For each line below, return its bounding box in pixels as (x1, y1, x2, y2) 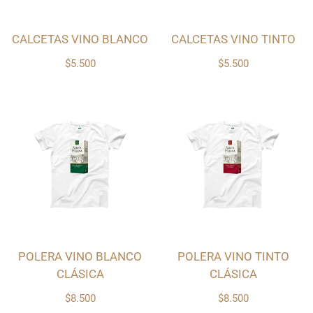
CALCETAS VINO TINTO (170, 32, 296, 47)
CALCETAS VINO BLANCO (12, 32, 148, 47)
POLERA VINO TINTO (177, 249, 289, 264)
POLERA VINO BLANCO (18, 249, 142, 264)
